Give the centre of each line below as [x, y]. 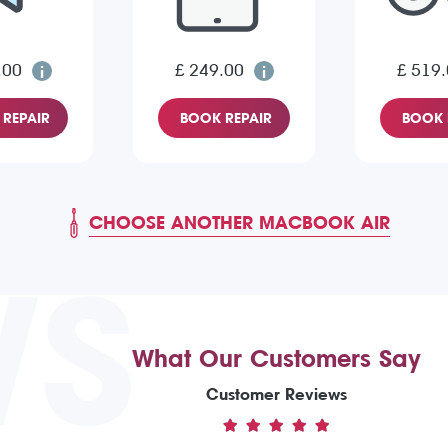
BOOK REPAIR [226, 118]
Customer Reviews [276, 395]
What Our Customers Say [276, 359]
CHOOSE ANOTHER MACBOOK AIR [239, 223]
